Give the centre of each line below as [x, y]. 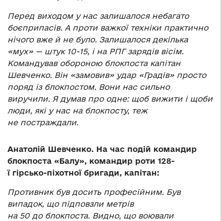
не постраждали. [43, 123]
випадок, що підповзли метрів [71, 204]
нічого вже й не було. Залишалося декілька [98, 40]
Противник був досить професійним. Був [94, 192]
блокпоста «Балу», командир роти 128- [91, 161]
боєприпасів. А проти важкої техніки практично [108, 28]
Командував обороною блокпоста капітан [94, 63]
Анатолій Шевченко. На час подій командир [102, 149]
